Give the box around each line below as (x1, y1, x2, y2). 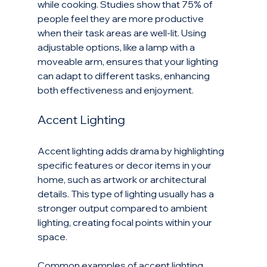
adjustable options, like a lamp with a (37, 41, 197, 54)
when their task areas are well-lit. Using (37, 27, 208, 39)
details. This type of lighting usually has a (37, 188, 216, 200)
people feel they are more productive (37, 13, 206, 25)
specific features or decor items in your (37, 159, 213, 172)
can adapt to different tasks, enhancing (37, 70, 212, 82)
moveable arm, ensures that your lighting (37, 55, 220, 68)
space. (37, 231, 67, 243)
